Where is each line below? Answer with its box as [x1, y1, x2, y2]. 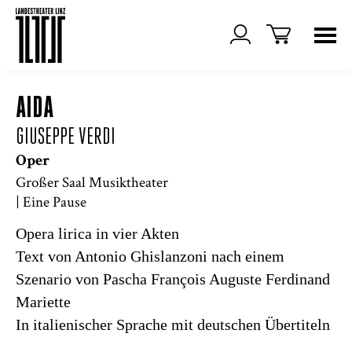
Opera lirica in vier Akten [16, 225, 179, 242]
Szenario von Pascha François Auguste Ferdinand [16, 270, 330, 288]
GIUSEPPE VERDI [16, 126, 115, 150]
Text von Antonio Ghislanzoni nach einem [16, 247, 284, 265]
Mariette [16, 293, 71, 310]
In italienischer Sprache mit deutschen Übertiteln [16, 316, 330, 333]
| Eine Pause [16, 192, 86, 211]
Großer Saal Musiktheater [16, 172, 168, 192]
